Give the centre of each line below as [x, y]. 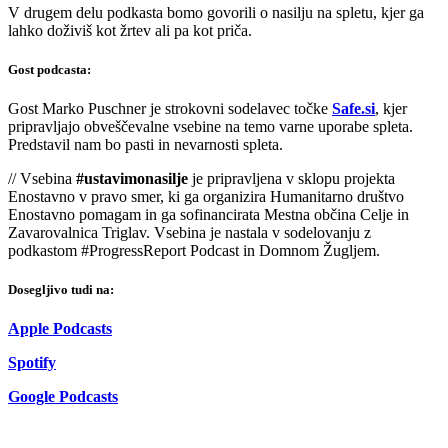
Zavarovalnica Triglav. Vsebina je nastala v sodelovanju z [189, 232]
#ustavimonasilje [132, 178]
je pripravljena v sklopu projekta [291, 178]
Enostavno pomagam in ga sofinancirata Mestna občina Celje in [208, 214]
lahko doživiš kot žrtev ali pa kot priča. [130, 30]
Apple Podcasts [60, 329]
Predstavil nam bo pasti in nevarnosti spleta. [145, 144]
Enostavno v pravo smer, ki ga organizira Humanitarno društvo [206, 196]
